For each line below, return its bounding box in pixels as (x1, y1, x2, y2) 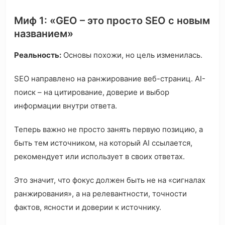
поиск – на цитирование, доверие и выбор (14, 87, 169, 97)
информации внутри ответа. (14, 101, 117, 111)
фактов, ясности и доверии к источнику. (14, 202, 161, 212)
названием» (14, 28, 73, 40)
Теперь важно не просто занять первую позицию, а (14, 125, 203, 135)
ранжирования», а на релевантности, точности (14, 189, 187, 199)
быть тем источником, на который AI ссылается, (14, 138, 192, 148)
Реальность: (14, 50, 61, 60)
